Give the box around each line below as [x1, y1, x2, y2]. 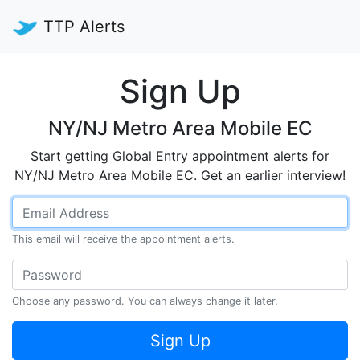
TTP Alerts [43, 17, 125, 36]
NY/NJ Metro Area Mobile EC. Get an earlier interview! [14, 167, 346, 183]
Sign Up [119, 72, 241, 111]
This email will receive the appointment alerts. [12, 233, 235, 245]
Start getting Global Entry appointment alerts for [31, 148, 329, 164]
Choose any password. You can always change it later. [12, 295, 278, 307]
